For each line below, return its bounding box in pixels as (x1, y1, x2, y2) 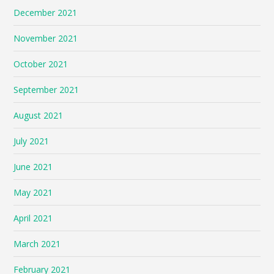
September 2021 (13, 83, 80, 95)
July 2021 (13, 135, 50, 147)
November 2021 (13, 32, 78, 44)
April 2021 (13, 212, 53, 224)
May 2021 (13, 186, 53, 198)
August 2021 (13, 109, 64, 121)
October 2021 (13, 57, 68, 70)
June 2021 (13, 160, 53, 172)
